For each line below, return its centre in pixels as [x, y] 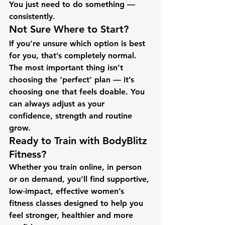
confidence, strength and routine [72, 116]
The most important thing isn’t [67, 68]
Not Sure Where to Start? [69, 29]
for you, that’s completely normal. [73, 55]
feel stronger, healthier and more [72, 215]
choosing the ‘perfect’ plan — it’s [73, 80]
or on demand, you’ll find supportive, [80, 179]
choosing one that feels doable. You [78, 92]
